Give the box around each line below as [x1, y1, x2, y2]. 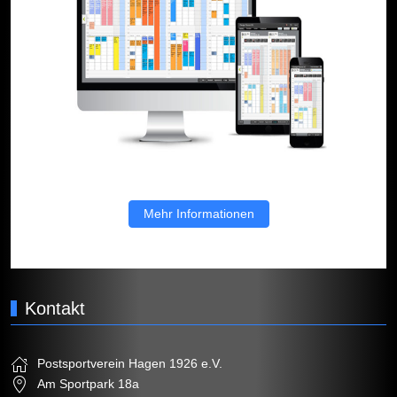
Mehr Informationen [143, 206, 254, 222]
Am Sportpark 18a [37, 376, 139, 391]
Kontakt [25, 298, 85, 318]
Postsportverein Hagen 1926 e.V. [37, 355, 222, 370]
